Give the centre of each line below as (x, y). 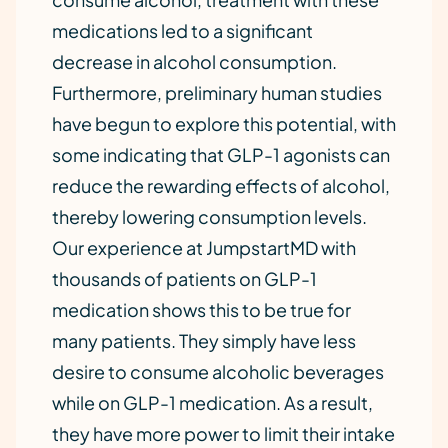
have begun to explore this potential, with (224, 123)
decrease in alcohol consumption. (194, 61)
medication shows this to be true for (201, 309)
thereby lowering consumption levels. (209, 216)
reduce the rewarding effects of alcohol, (221, 185)
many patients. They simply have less (204, 340)
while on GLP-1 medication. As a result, (212, 402)
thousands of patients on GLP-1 (184, 278)
